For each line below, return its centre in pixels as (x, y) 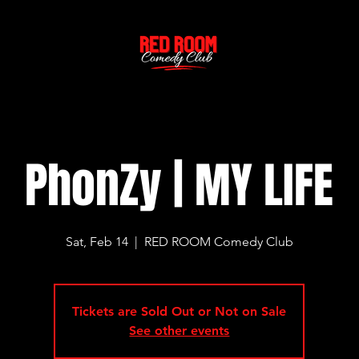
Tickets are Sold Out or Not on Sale (179, 311)
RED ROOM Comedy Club (218, 241)
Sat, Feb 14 (97, 241)
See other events (179, 330)
